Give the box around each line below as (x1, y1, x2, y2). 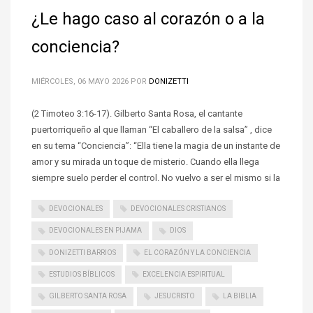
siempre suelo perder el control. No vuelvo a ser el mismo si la (31, 173, 280, 183)
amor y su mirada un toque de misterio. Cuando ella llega (31, 156, 259, 167)
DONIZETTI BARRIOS (49, 248, 116, 256)
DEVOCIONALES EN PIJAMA (49, 226, 142, 235)
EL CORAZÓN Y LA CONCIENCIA (144, 248, 251, 256)
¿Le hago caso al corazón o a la (31, 9, 265, 29)
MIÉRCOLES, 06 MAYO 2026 (31, 77, 131, 86)
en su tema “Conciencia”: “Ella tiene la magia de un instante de (31, 140, 280, 151)
